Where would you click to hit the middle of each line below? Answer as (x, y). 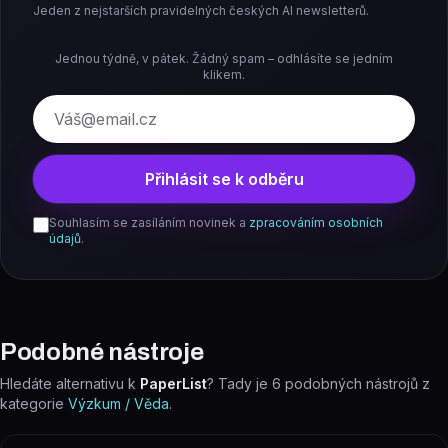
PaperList (173, 383)
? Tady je (239, 383)
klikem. (224, 74)
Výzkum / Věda (118, 403)
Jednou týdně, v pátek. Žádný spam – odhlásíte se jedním (224, 58)
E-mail (55, 107)
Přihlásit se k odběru (224, 179)
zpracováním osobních (316, 222)
